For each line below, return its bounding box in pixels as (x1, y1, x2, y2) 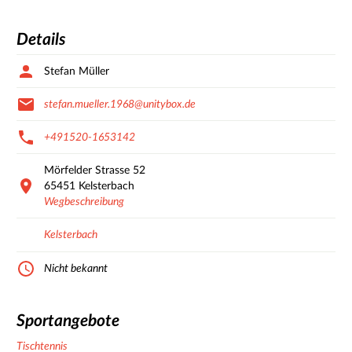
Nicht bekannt (44, 262, 108, 274)
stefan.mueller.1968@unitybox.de (44, 98, 196, 110)
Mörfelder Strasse (44, 164, 130, 176)
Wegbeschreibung (44, 196, 124, 207)
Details (16, 31, 66, 49)
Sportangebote (16, 313, 119, 330)
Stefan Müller (44, 65, 109, 77)
